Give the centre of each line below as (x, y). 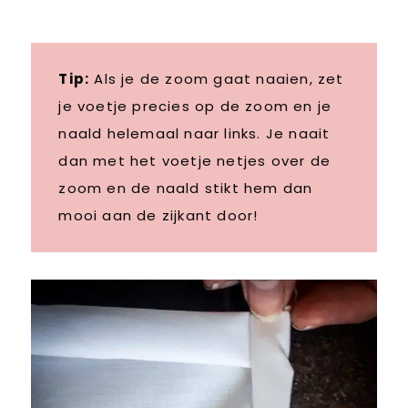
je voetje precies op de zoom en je (195, 106)
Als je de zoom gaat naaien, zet (217, 78)
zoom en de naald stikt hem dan (186, 188)
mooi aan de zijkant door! (158, 215)
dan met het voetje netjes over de (194, 160)
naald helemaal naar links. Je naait (194, 133)
